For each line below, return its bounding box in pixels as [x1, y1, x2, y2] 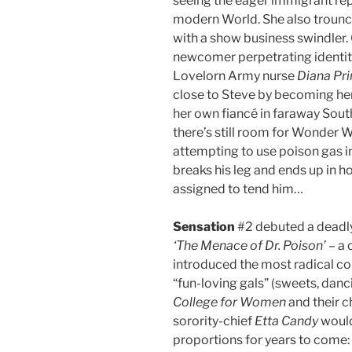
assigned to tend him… [173, 181, 303, 196]
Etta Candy [255, 313, 321, 328]
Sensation [173, 218, 235, 234]
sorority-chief [173, 313, 255, 328]
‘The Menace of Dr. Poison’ [173, 237, 328, 253]
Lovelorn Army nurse [173, 68, 297, 83]
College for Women [173, 294, 286, 310]
